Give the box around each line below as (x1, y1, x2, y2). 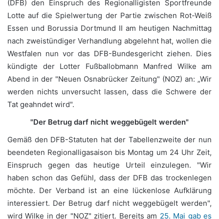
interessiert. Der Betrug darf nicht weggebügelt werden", (7, 198, 212, 208)
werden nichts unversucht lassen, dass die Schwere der (7, 87, 212, 96)
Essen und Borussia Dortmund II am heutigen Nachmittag (7, 23, 212, 33)
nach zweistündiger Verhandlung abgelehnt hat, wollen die (7, 36, 212, 45)
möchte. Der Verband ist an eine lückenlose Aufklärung (7, 186, 212, 195)
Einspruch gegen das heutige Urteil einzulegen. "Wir (7, 160, 212, 170)
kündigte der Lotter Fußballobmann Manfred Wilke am (7, 62, 212, 71)
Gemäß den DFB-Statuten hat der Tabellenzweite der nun (7, 135, 212, 144)
